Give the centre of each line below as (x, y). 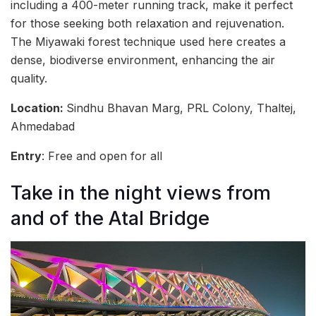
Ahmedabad (43, 126)
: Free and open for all (102, 156)
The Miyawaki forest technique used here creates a (148, 41)
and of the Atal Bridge (110, 219)
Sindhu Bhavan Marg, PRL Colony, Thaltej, (181, 108)
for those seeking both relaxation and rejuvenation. (147, 23)
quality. (29, 78)
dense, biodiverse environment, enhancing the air (143, 60)
